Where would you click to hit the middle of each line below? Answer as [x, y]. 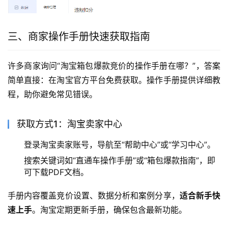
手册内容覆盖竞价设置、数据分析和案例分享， [94, 195]
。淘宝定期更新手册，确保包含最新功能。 [109, 209]
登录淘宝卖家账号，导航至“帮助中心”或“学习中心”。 [120, 144]
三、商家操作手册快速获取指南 [79, 36]
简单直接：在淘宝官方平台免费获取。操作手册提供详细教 [114, 80]
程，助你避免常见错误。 [52, 94]
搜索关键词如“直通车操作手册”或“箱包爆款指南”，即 [120, 160]
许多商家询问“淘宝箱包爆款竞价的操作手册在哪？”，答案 [114, 65]
